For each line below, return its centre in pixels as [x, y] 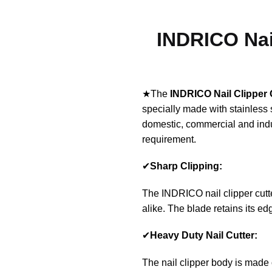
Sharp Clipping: [187, 166]
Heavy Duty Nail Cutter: [203, 236]
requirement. [169, 139]
